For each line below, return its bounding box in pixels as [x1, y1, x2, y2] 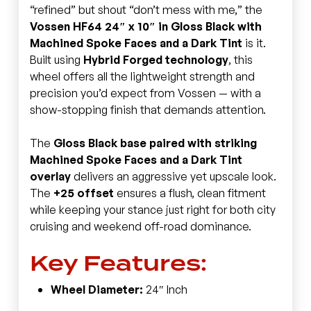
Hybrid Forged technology [83, 52, 228, 67]
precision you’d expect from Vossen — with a [29, 85, 261, 100]
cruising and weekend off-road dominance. [29, 219, 251, 233]
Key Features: [29, 247, 207, 281]
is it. [242, 35, 266, 50]
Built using [29, 52, 83, 67]
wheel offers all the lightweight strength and [29, 69, 255, 83]
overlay [29, 169, 71, 183]
